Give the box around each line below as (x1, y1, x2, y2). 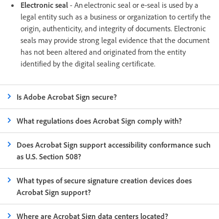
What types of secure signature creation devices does (17, 175, 192, 185)
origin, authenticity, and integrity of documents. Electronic (21, 23, 206, 33)
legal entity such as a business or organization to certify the (21, 11, 211, 22)
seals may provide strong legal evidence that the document (21, 35, 210, 45)
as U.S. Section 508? (17, 151, 82, 161)
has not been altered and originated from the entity (21, 46, 186, 57)
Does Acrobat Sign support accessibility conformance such (17, 139, 211, 150)
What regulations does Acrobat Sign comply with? (17, 115, 182, 126)
